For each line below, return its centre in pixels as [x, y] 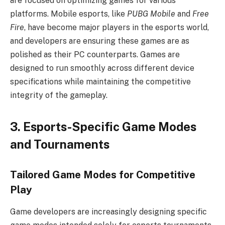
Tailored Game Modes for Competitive [103, 175]
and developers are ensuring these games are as [100, 41]
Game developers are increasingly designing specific [108, 212]
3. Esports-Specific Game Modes [103, 127]
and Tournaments [60, 144]
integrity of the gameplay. [59, 95]
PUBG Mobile [151, 14]
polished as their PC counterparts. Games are [95, 55]
